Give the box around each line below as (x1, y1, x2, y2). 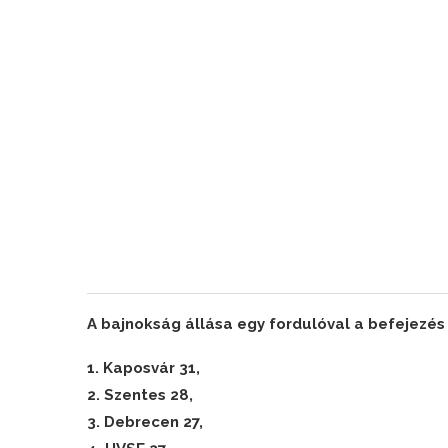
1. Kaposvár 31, (87, 359, 200, 377)
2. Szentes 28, (87, 386, 193, 404)
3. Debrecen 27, (87, 413, 203, 431)
